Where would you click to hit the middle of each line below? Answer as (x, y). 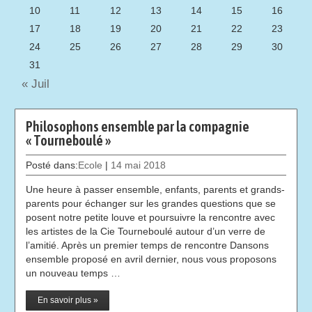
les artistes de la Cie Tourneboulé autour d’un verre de (146, 232)
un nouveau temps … (73, 273)
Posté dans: (52, 165)
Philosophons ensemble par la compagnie (138, 127)
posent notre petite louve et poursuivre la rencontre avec (151, 218)
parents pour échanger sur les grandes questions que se (151, 204)
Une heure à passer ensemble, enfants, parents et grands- (156, 190)
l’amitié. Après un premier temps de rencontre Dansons (148, 245)
